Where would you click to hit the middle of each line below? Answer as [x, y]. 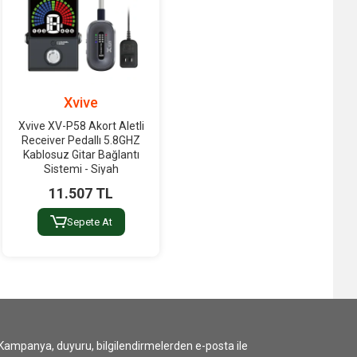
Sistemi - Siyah [81, 169]
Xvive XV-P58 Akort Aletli [81, 126]
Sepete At [89, 222]
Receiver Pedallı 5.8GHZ [81, 140]
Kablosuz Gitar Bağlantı [81, 154]
